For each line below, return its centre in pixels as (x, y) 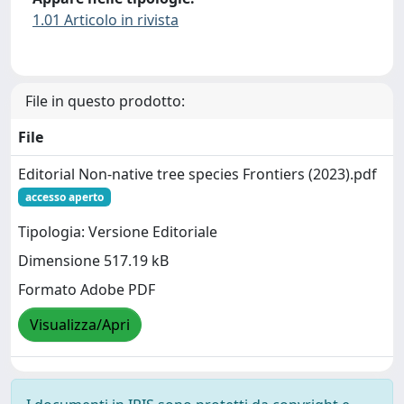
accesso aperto (64, 197)
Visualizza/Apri (80, 324)
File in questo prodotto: (105, 101)
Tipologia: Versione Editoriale (118, 231)
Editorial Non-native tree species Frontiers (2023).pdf (197, 174)
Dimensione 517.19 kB (93, 260)
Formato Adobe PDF (87, 289)
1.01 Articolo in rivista (106, 19)
